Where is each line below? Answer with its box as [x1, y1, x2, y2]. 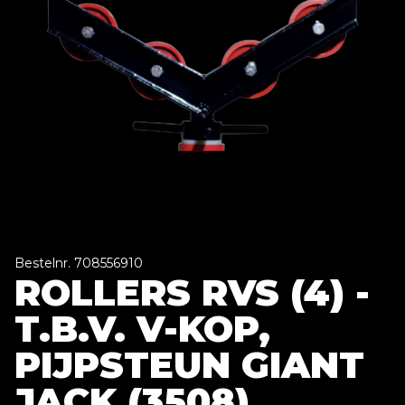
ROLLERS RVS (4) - [14, 270, 370, 316]
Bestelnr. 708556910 [14, 255, 143, 272]
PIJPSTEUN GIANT [14, 343, 364, 388]
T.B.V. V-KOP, [14, 306, 270, 352]
